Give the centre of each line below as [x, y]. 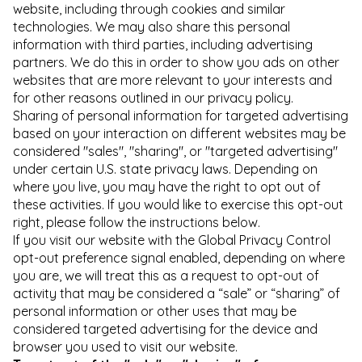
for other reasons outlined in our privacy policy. [153, 98]
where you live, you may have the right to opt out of [167, 187]
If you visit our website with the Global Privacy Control [172, 240]
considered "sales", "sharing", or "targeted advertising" [175, 151]
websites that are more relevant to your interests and [173, 80]
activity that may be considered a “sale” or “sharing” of [177, 293]
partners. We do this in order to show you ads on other [176, 62]
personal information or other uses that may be [155, 311]
